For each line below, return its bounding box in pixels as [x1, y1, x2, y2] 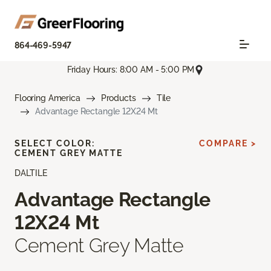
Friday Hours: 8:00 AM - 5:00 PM [67, 65, 195, 75]
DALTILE [15, 168, 47, 178]
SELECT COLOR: [15, 138, 95, 148]
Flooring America [15, 93, 80, 103]
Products [100, 93, 136, 103]
